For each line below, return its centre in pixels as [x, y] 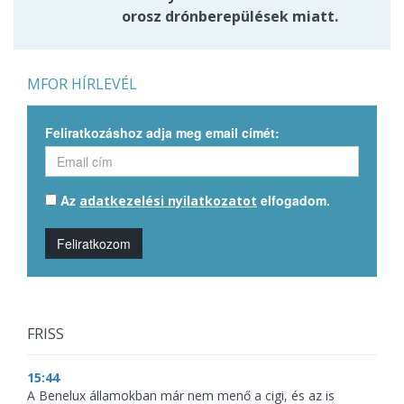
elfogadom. [294, 201]
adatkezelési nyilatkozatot [168, 201]
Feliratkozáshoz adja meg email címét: [162, 133]
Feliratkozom [94, 244]
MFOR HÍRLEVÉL [82, 84]
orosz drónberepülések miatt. [230, 17]
